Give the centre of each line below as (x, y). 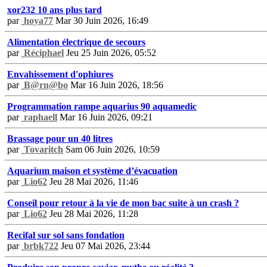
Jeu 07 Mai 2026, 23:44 (104, 246)
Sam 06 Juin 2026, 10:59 (111, 149)
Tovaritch (44, 149)
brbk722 (41, 246)
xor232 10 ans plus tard (55, 10)
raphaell (41, 117)
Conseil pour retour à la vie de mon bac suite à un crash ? (123, 203)
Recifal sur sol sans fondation (66, 235)
